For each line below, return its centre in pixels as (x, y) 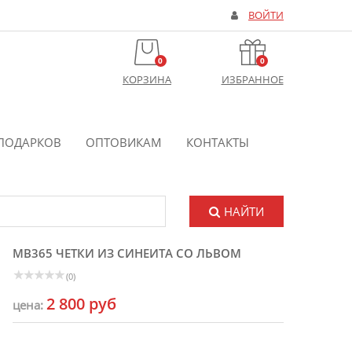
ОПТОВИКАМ (123, 142)
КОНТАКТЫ (217, 142)
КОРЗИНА (147, 80)
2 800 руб (81, 304)
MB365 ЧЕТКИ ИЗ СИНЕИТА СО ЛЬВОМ (127, 253)
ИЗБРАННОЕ (252, 80)
